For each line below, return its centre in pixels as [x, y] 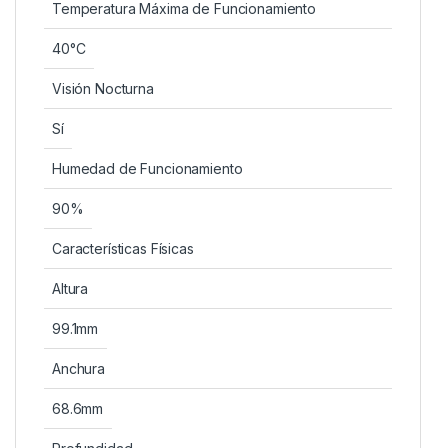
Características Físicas [123, 248]
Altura [70, 288]
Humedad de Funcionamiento [147, 168]
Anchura [79, 368]
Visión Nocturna [103, 88]
